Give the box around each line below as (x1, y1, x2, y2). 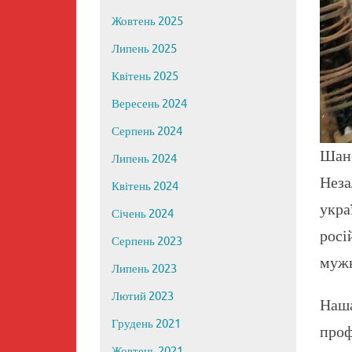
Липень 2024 (112, 152, 177, 167)
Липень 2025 (112, 42, 177, 57)
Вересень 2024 (112, 97, 187, 112)
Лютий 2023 (112, 289, 174, 305)
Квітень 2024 (112, 179, 178, 195)
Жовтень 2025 (112, 14, 183, 30)
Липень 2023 (112, 262, 177, 277)
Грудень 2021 (112, 317, 181, 332)
